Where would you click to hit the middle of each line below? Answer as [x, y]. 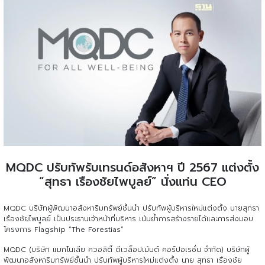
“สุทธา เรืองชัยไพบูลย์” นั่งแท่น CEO [132, 182]
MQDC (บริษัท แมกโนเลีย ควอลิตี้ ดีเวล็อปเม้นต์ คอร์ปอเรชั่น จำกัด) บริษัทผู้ [127, 250]
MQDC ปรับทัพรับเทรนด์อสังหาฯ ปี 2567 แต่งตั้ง [132, 168]
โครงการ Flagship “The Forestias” [64, 230]
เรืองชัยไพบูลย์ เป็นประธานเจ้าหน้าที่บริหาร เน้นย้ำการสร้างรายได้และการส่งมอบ [128, 219]
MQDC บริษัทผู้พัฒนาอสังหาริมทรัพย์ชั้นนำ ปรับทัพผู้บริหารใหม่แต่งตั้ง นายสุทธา [131, 209]
